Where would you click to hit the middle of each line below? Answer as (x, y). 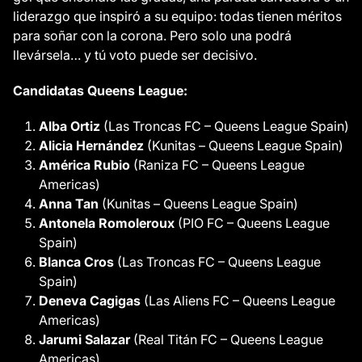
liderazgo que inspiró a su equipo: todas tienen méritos (177, 16)
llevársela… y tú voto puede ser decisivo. (135, 55)
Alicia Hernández (91, 145)
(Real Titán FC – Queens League (227, 339)
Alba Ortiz (69, 126)
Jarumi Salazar (84, 339)
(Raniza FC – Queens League (217, 165)
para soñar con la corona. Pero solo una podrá (152, 36)
